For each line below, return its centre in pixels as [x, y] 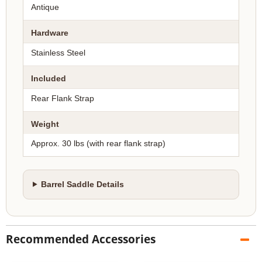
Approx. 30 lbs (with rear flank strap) [98, 143]
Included [49, 78]
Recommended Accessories [81, 239]
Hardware [50, 33]
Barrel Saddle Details [83, 184]
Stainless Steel [58, 53]
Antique [45, 7]
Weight [45, 124]
